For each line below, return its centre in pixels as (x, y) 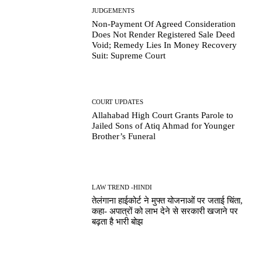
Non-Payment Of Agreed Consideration (164, 24)
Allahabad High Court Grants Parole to (163, 115)
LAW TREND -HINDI (122, 187)
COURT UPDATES (118, 101)
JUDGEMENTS (113, 11)
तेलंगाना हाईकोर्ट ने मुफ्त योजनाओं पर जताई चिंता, (168, 200)
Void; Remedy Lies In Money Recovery (165, 45)
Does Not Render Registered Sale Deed (164, 35)
